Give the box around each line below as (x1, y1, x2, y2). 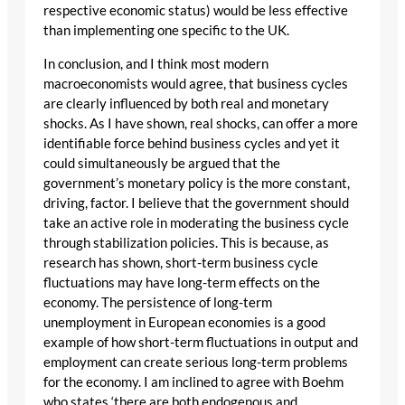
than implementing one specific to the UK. (43, 23, 289, 39)
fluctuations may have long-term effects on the (43, 274, 320, 290)
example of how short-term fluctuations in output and (43, 334, 358, 350)
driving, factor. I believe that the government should (43, 194, 349, 211)
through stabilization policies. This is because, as (43, 234, 329, 250)
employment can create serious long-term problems (43, 353, 348, 370)
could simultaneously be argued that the (43, 155, 280, 171)
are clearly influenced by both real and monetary (43, 95, 329, 111)
